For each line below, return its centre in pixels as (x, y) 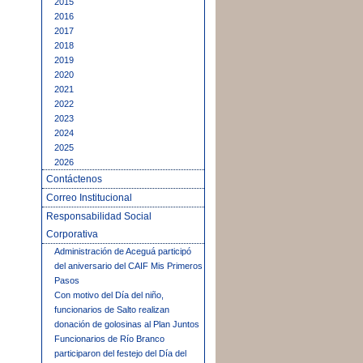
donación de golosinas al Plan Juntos (127, 324)
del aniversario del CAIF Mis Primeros (128, 266)
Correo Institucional (89, 198)
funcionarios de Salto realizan (112, 310)
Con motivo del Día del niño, (109, 295)
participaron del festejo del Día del (120, 353)
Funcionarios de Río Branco (109, 339)
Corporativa (72, 234)
